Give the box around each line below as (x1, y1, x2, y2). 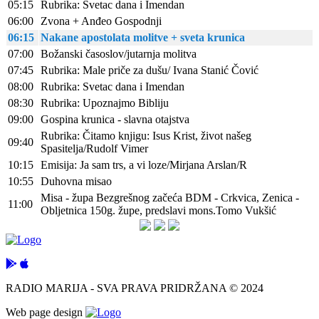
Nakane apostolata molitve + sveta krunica (41, 31, 245, 44)
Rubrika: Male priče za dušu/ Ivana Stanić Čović (41, 64, 258, 77)
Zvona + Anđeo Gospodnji (41, 15, 162, 28)
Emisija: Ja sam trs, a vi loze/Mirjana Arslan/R (41, 159, 247, 172)
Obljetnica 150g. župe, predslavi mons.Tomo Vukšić (41, 204, 276, 217)
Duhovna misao (41, 175, 112, 188)
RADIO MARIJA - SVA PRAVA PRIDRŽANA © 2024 (6, 282, 263, 295)
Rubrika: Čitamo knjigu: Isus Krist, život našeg (41, 130, 251, 142)
